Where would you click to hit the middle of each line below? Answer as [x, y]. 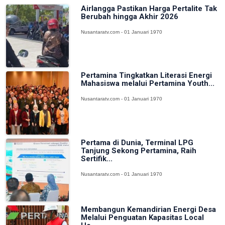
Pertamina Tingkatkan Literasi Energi [147, 76]
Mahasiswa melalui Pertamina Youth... [148, 84]
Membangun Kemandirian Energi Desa [149, 209]
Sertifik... [97, 158]
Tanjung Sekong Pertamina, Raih [139, 150]
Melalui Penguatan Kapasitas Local [143, 217]
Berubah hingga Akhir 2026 [130, 16]
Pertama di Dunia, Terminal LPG [137, 142]
